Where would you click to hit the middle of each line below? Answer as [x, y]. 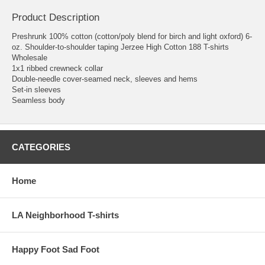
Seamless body [38, 100]
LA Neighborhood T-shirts [65, 215]
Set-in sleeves [36, 89]
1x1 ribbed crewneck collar [57, 68]
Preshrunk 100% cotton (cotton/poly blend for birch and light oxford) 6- [132, 36]
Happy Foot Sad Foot [56, 249]
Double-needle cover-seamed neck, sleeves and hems [105, 79]
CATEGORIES [41, 147]
